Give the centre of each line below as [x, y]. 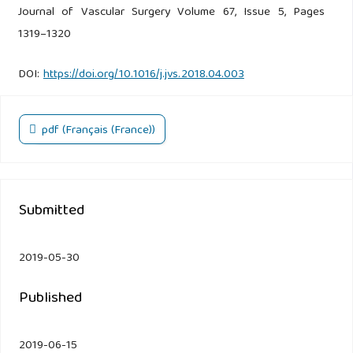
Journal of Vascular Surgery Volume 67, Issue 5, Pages [171, 12]
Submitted [52, 212]
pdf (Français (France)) [97, 131]
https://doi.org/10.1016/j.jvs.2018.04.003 [143, 74]
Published [50, 298]
